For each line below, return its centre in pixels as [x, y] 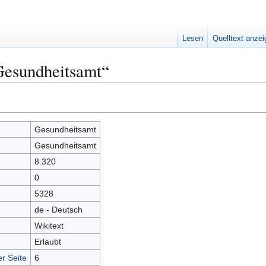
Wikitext [49, 226]
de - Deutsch [58, 210]
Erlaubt [47, 242]
